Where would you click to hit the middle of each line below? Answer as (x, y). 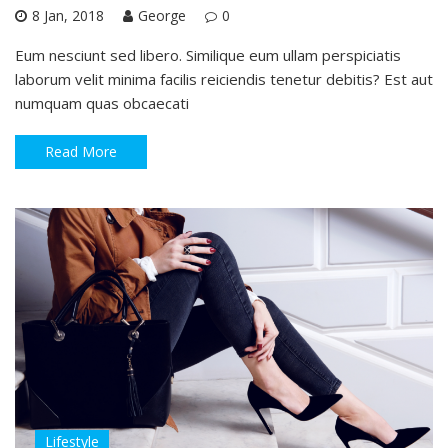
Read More (81, 152)
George (162, 16)
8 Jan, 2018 (68, 16)
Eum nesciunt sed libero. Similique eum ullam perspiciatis (208, 55)
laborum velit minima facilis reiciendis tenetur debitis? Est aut (224, 79)
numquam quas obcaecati (102, 103)
